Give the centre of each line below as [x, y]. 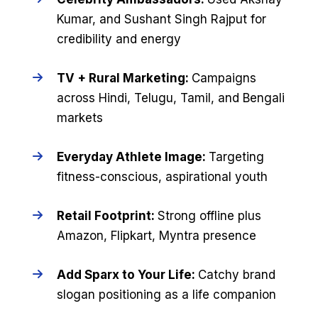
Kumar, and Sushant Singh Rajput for [161, 19]
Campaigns [224, 78]
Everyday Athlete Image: [132, 157]
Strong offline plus [209, 216]
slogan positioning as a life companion [166, 295]
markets [79, 117]
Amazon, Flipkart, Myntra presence [156, 236]
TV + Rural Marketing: [124, 78]
